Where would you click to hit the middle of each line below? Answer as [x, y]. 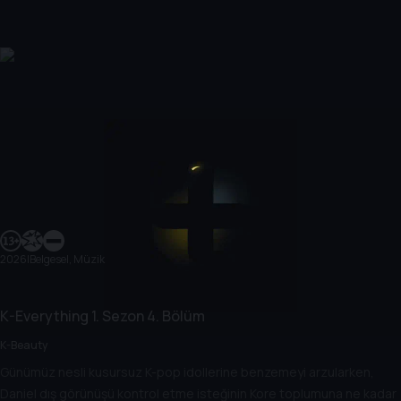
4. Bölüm [175, 316]
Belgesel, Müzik [67, 259]
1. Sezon [116, 316]
